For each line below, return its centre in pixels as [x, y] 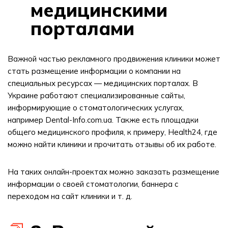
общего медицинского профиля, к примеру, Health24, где [112, 132]
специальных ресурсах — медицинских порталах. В [103, 83]
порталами [82, 28]
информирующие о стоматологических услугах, [96, 108]
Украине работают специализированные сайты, [96, 95]
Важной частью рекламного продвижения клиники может [114, 59]
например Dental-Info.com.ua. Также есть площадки [103, 120]
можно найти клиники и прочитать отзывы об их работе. [112, 144]
